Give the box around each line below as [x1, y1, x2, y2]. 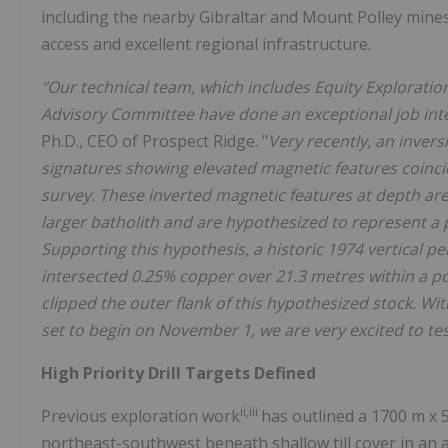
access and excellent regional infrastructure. [41, 33, 371, 56]
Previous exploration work [41, 405, 240, 428]
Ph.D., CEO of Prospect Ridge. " [41, 130, 268, 153]
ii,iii [240, 403, 261, 421]
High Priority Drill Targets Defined [41, 362, 316, 385]
